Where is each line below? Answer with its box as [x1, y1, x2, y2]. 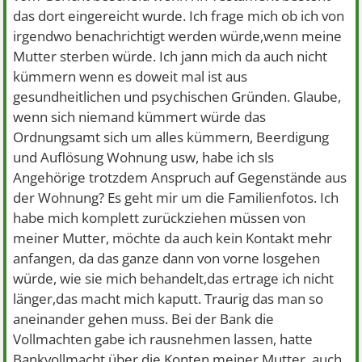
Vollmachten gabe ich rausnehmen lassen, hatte [13, 330, 314, 348]
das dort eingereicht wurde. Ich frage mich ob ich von [13, 6, 345, 25]
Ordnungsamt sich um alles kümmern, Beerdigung [13, 128, 330, 146]
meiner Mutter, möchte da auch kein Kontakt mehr [13, 229, 333, 247]
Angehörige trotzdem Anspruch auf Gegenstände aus [13, 168, 347, 187]
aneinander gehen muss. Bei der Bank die [13, 309, 275, 328]
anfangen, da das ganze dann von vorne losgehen [13, 249, 321, 267]
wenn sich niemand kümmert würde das [13, 107, 267, 126]
